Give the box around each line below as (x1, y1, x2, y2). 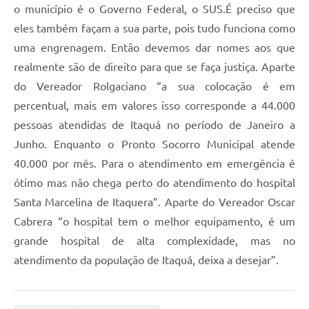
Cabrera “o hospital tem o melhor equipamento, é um (14, 215, 295, 228)
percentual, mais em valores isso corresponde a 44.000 (14, 99, 295, 112)
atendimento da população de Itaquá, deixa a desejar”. (14, 253, 279, 266)
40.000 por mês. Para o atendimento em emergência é (14, 157, 295, 170)
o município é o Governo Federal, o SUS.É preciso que (14, 2, 295, 15)
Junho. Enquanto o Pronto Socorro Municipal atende (14, 137, 295, 150)
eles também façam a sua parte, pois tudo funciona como (14, 21, 295, 34)
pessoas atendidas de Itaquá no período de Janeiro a (14, 118, 295, 131)
